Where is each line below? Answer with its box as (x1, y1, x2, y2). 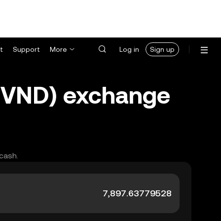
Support (13, 45, 40, 53)
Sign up (150, 45, 175, 53)
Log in (119, 45, 139, 53)
